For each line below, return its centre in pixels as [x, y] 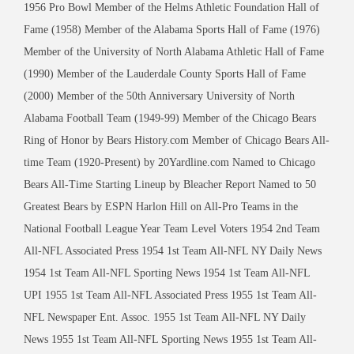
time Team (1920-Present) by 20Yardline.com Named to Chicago [169, 162]
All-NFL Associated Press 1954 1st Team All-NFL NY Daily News [173, 250]
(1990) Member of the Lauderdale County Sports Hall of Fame [165, 73]
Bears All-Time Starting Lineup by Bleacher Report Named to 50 [170, 184]
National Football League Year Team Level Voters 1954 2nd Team [172, 228]
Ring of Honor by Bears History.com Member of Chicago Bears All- [177, 140]
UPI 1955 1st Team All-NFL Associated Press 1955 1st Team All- [170, 295]
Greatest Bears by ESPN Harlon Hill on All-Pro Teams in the [161, 206]
